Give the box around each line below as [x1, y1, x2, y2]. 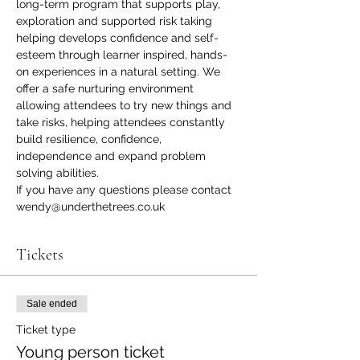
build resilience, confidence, [16, 133, 165, 145]
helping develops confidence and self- [16, 31, 219, 44]
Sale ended [27, 298, 77, 309]
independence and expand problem [16, 149, 209, 162]
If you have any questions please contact [16, 183, 235, 196]
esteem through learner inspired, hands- [16, 48, 227, 61]
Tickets [16, 245, 63, 264]
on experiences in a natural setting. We [16, 65, 223, 78]
